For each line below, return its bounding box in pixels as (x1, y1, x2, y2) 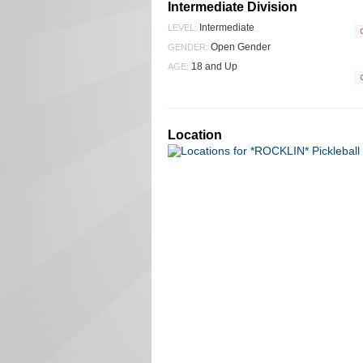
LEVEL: (168, 23, 197, 33)
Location (168, 126, 222, 142)
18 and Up (189, 61, 237, 73)
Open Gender (208, 41, 271, 53)
